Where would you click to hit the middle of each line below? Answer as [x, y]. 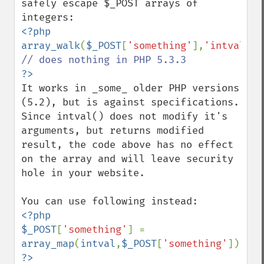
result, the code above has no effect [127, 145]
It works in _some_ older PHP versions [130, 88]
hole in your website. [83, 173]
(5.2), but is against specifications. [130, 102]
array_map [48, 244]
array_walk [51, 46]
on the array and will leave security [127, 159]
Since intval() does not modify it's [124, 116]
